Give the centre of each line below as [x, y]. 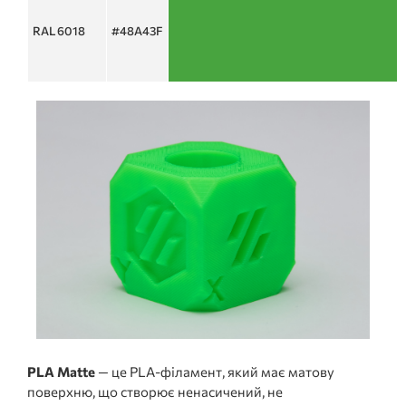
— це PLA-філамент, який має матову [215, 371]
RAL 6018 [59, 31]
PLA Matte [61, 371]
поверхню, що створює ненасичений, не [155, 391]
